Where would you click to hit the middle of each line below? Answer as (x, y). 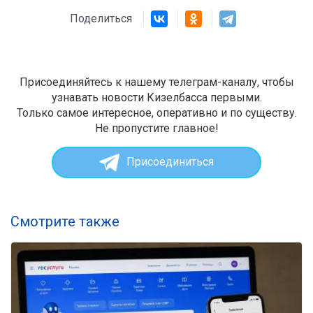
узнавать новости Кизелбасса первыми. (156, 97)
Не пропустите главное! (156, 128)
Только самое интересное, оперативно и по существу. (156, 112)
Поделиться (107, 18)
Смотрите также (65, 221)
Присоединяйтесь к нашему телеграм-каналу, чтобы (156, 82)
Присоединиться (170, 162)
